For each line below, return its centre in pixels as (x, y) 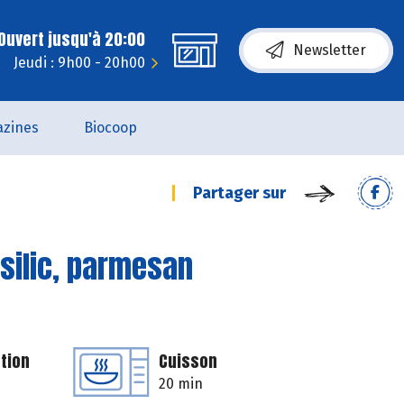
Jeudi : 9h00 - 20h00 (79, 63)
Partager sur (239, 193)
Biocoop (110, 128)
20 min (181, 384)
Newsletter (330, 50)
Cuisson (188, 361)
